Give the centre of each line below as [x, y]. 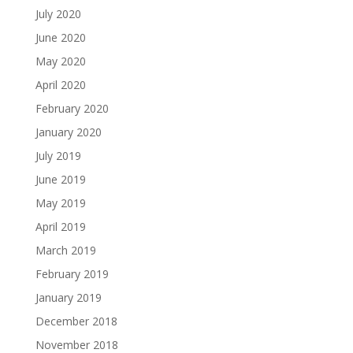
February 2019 [72, 274]
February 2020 [72, 109]
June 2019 [60, 180]
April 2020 [60, 85]
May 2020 [60, 61]
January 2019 [68, 298]
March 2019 [65, 251]
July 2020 [58, 14]
